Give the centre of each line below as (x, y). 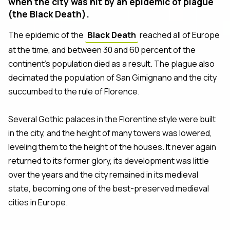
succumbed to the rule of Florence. (74, 91)
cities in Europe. (38, 202)
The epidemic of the (47, 35)
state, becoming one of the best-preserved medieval (109, 188)
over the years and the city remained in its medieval (103, 174)
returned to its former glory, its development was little (109, 160)
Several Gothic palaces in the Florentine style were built (112, 119)
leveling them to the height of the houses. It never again (112, 147)
